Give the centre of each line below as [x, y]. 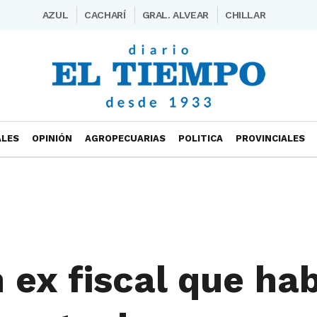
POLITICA [201, 138]
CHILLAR [245, 15]
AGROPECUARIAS [125, 138]
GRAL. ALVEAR [175, 15]
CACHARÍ [105, 15]
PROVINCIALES [270, 138]
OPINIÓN [52, 138]
